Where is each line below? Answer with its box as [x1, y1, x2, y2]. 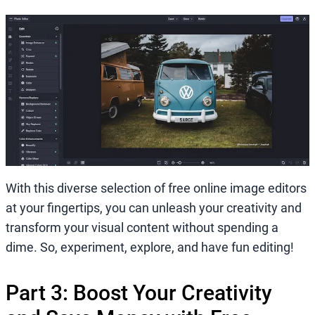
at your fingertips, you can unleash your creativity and [6, 200, 302, 215]
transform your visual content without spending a [6, 219, 278, 235]
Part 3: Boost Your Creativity [6, 280, 272, 305]
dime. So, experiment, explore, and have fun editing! [6, 239, 294, 255]
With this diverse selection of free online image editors [6, 180, 307, 195]
